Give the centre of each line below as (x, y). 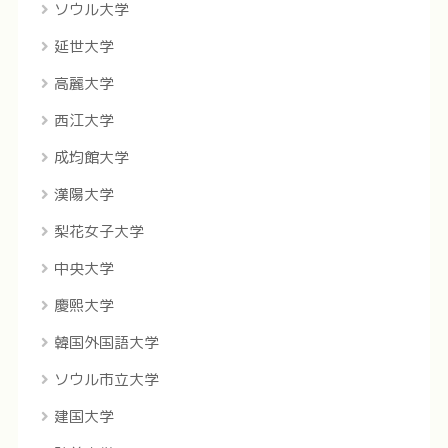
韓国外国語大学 (106, 342)
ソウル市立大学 (106, 379)
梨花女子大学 (98, 231)
